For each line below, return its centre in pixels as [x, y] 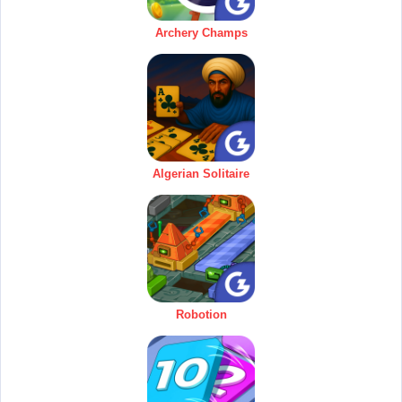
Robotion [201, 315]
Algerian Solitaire [201, 174]
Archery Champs [201, 33]
